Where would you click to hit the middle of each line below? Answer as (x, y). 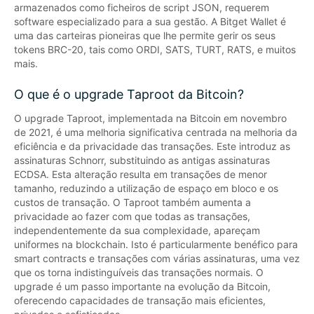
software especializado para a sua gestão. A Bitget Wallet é (150, 21)
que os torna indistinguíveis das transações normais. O (139, 272)
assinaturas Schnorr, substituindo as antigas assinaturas (142, 160)
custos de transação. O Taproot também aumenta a (132, 202)
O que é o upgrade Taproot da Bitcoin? (129, 94)
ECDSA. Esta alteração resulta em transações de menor (141, 174)
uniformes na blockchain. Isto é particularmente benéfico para (156, 244)
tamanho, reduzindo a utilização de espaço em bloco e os (146, 188)
